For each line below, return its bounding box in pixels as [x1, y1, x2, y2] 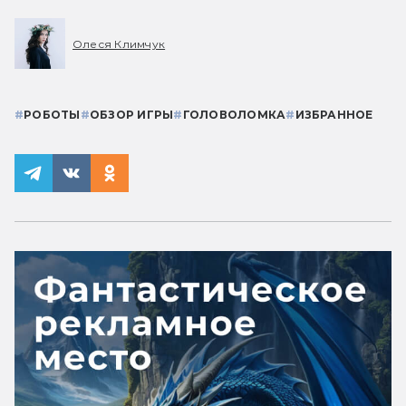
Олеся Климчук [72, 36, 166, 51]
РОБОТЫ [24, 108, 81, 122]
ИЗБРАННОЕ [295, 108, 373, 122]
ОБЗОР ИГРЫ [89, 108, 174, 122]
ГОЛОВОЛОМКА [182, 108, 286, 122]
